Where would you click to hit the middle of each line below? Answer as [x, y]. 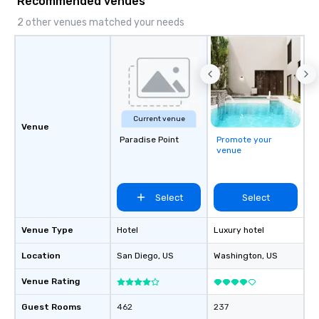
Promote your [244, 140]
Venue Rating [51, 282]
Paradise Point [149, 140]
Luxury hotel [239, 230]
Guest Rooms [51, 307]
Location [41, 256]
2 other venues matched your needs [101, 23]
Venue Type [47, 230]
